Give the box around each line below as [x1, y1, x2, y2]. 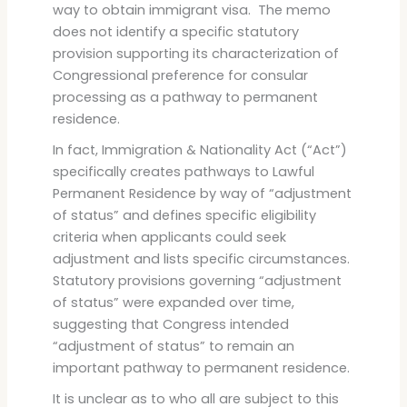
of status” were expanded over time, [52, 293, 294, 312]
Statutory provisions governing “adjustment [52, 271, 342, 290]
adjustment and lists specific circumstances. [52, 249, 353, 268]
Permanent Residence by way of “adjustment [52, 184, 352, 203]
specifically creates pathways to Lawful [52, 162, 314, 181]
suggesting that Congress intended [52, 314, 289, 333]
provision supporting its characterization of [52, 44, 339, 63]
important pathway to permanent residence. [52, 358, 350, 377]
